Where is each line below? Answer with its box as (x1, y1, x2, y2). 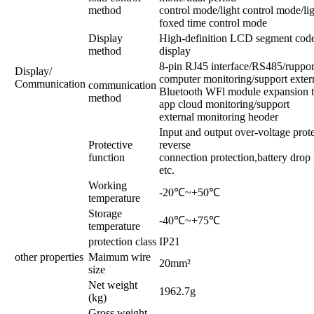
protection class (88, 235, 156, 247)
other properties (15, 250, 83, 263)
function (88, 151, 125, 163)
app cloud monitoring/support (159, 97, 289, 110)
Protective (88, 138, 132, 151)
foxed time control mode (159, 16, 267, 29)
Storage (88, 207, 122, 219)
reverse (159, 138, 191, 151)
